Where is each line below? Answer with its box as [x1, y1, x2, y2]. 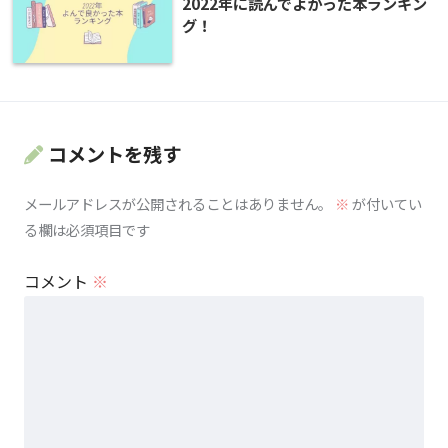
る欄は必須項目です [24, 219, 150, 241]
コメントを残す [48, 140, 181, 169]
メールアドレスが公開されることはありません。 [24, 193, 332, 215]
